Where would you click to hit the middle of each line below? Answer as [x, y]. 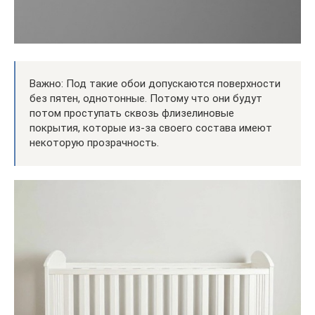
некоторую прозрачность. [94, 142]
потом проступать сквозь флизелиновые [132, 113]
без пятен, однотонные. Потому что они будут [146, 98]
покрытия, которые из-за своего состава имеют [151, 128]
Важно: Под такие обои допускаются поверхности [155, 83]
